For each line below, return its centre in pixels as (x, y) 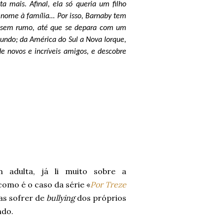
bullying (62, 198)
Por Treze (108, 184)
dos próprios (102, 198)
